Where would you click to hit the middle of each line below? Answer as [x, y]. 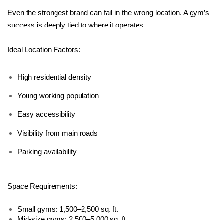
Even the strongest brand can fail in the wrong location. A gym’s [108, 13]
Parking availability [47, 151]
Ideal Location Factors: [44, 49]
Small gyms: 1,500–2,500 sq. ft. [68, 209]
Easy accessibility [46, 114]
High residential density [54, 77]
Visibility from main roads [57, 133]
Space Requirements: [42, 186]
